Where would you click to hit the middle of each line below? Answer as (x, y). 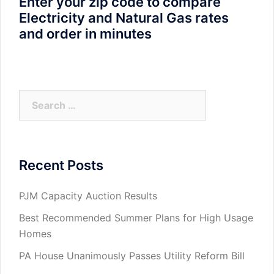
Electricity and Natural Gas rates (124, 17)
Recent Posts (61, 165)
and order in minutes (85, 33)
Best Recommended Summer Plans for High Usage (136, 217)
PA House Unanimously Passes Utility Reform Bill (132, 255)
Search (35, 97)
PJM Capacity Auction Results (88, 195)
